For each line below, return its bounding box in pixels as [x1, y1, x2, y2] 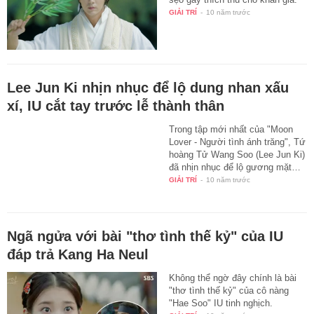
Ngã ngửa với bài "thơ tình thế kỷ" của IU [7, 228, 283, 245]
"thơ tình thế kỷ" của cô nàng [169, 285, 289, 296]
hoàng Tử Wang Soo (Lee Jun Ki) [169, 149, 306, 161]
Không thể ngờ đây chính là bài [169, 273, 297, 284]
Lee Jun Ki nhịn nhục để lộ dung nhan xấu [7, 80, 289, 96]
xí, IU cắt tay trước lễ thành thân [7, 98, 224, 114]
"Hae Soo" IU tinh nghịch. [169, 298, 273, 309]
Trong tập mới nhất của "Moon [169, 124, 294, 135]
